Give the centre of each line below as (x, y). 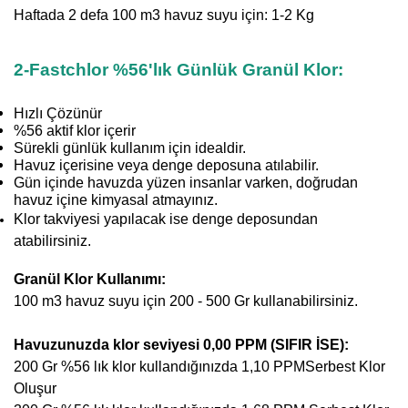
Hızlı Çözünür (58, 113)
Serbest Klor (345, 366)
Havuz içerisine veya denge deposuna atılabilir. (166, 165)
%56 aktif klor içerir (75, 130)
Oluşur (35, 388)
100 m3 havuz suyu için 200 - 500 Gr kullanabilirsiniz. (186, 301)
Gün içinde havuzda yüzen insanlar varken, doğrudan (186, 182)
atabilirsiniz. (52, 240)
